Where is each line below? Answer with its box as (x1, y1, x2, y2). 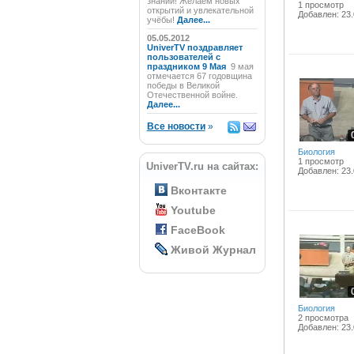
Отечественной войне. (146, 90, 238, 100)
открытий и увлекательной (146, 6, 254, 15)
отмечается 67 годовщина (146, 71, 252, 81)
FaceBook (170, 224, 225, 236)
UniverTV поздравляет (146, 43, 243, 52)
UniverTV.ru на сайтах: (145, 160, 258, 172)
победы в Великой (146, 81, 220, 90)
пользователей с (146, 52, 220, 62)
